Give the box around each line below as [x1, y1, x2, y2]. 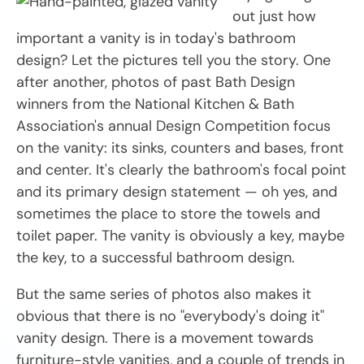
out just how [232, 6, 316, 26]
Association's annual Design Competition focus [16, 115, 331, 136]
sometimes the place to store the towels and [16, 203, 320, 223]
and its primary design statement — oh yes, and [16, 181, 337, 201]
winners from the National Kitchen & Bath [16, 93, 294, 114]
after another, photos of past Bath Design [16, 71, 295, 92]
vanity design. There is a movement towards [16, 327, 314, 348]
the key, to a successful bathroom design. [16, 247, 295, 267]
